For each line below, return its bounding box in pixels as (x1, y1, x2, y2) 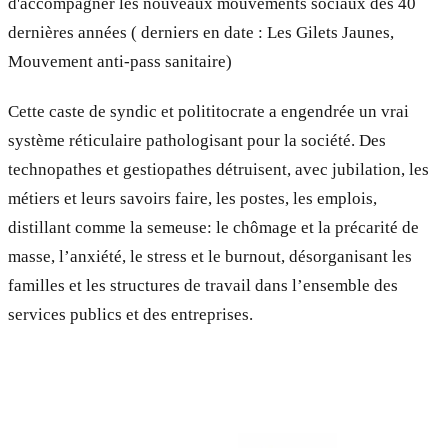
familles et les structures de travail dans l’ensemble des (8, 275, 398, 295)
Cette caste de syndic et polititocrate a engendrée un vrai (8, 101, 409, 121)
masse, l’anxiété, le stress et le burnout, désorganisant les (8, 246, 412, 266)
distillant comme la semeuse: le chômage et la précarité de (8, 217, 419, 237)
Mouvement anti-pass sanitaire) (8, 51, 232, 71)
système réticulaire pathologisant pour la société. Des (8, 130, 386, 150)
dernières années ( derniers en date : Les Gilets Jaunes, (8, 22, 394, 42)
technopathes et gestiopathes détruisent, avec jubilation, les (8, 159, 429, 179)
